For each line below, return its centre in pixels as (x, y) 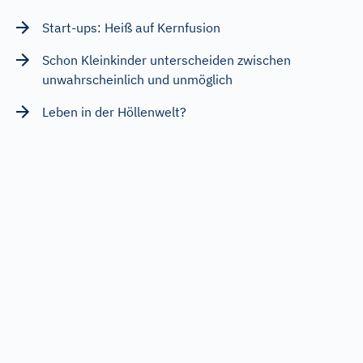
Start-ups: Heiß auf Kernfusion (131, 27)
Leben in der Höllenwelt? (114, 111)
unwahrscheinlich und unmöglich (137, 79)
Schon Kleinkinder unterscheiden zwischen (167, 60)
